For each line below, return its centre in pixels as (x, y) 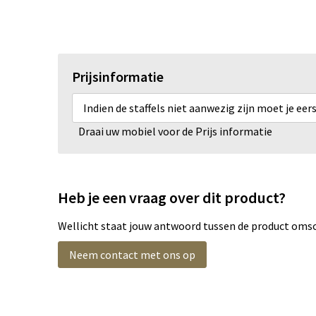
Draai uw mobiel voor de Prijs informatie (175, 132)
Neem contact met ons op (132, 255)
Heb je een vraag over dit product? (171, 198)
